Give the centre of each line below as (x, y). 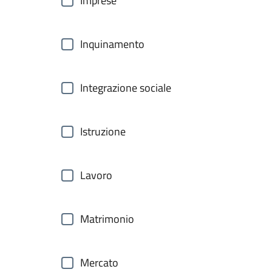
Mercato (99, 263)
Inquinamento (112, 44)
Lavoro (96, 175)
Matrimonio (107, 219)
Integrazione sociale (126, 88)
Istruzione (103, 131)
